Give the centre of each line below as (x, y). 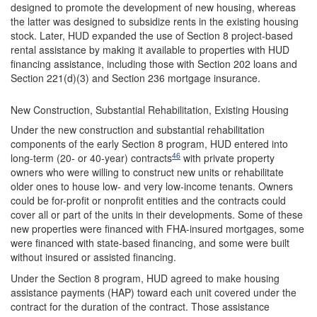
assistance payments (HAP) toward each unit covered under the (154, 292)
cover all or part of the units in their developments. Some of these (157, 214)
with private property (227, 158)
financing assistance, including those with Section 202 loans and (154, 64)
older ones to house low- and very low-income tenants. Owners (152, 186)
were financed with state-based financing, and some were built (150, 243)
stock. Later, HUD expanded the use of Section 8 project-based (152, 35)
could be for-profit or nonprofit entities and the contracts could (148, 200)
